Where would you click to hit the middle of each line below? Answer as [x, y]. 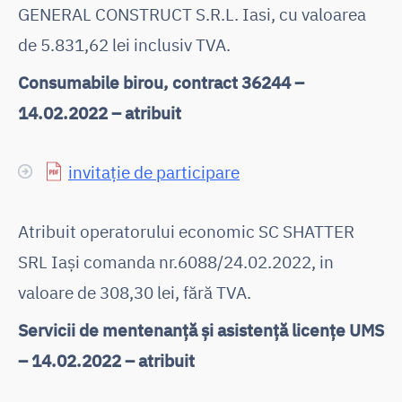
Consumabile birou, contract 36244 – [161, 82]
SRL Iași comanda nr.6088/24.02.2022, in [176, 261]
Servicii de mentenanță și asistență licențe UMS [201, 329]
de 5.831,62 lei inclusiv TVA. [124, 44]
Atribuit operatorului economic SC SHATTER [186, 231]
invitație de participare [154, 171]
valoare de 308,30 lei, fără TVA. [135, 292]
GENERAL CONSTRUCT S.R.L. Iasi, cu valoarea [192, 13]
